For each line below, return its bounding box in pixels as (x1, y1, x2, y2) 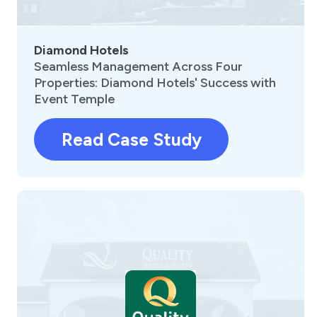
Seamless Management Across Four (34, 59, 243, 75)
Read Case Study (61, 129, 202, 151)
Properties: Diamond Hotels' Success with (34, 75, 276, 91)
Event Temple (34, 91, 115, 108)
